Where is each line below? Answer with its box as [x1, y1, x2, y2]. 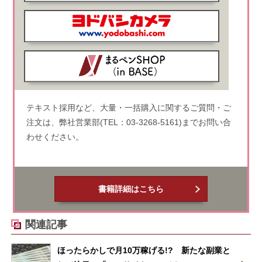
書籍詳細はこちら [98, 184, 164, 194]
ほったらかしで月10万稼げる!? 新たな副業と [57, 245, 231, 255]
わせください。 [26, 132, 84, 142]
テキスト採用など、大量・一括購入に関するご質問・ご [26, 102, 231, 112]
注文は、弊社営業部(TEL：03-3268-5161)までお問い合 [26, 117, 231, 127]
